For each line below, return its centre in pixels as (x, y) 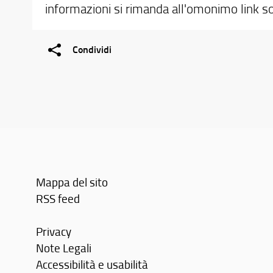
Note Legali (64, 247)
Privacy (54, 231)
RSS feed (58, 198)
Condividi (92, 49)
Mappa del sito (72, 182)
